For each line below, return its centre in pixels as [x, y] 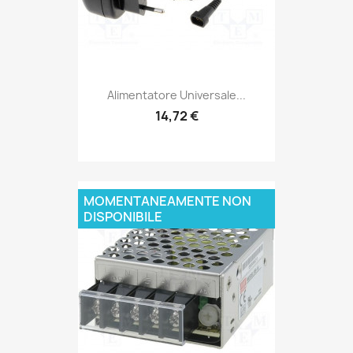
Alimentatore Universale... [176, 95]
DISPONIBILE [123, 216]
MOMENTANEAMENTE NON [167, 201]
